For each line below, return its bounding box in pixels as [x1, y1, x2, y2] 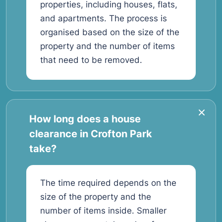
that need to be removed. [40, 55, 142, 65]
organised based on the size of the [40, 27, 179, 37]
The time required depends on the [40, 178, 176, 188]
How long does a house [29, 113, 141, 125]
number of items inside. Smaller [40, 206, 166, 216]
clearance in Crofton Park [29, 128, 152, 140]
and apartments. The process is [40, 13, 167, 23]
